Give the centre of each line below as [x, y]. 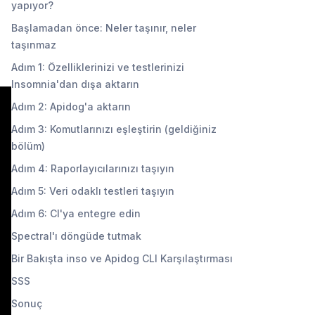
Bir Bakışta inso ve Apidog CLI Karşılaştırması [122, 258]
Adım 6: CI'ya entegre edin [76, 213]
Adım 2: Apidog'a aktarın [71, 106]
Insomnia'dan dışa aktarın [75, 84]
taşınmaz [34, 44]
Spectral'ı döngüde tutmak [76, 236]
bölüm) [28, 146]
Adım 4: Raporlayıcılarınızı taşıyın [93, 168]
